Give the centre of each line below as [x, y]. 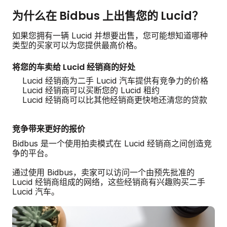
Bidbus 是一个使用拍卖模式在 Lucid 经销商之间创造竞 [112, 143]
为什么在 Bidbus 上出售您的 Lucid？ [108, 16]
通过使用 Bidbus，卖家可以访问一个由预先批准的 [103, 172]
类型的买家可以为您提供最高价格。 [77, 45]
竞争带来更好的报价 [49, 129]
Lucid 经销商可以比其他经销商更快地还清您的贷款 [115, 100]
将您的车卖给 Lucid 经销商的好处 [74, 67]
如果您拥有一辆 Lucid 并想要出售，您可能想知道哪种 [110, 35]
